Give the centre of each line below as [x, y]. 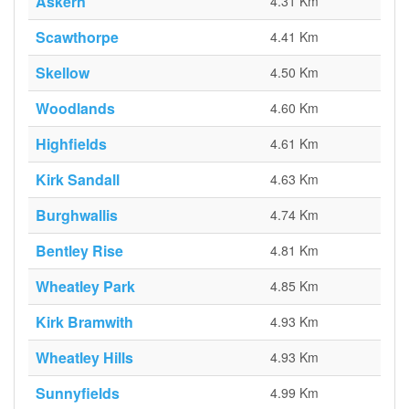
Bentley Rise [79, 251]
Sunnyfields [78, 393]
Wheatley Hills [84, 357]
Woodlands [75, 108]
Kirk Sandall [78, 179]
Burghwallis [77, 215]
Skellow [63, 73]
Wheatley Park [85, 286]
